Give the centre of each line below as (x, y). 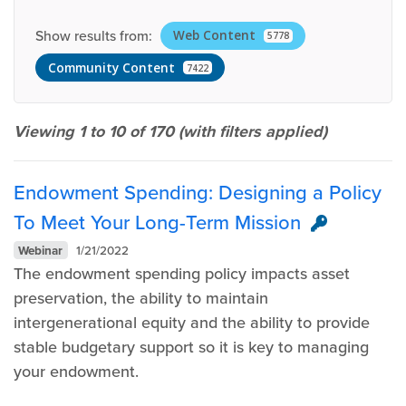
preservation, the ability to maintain (141, 298)
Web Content (214, 36)
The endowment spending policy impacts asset (182, 273)
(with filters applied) (253, 131)
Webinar (41, 250)
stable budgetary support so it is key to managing (191, 347)
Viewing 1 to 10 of (81, 131)
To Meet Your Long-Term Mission (157, 222)
